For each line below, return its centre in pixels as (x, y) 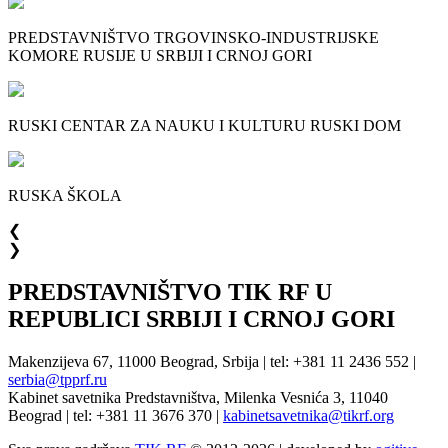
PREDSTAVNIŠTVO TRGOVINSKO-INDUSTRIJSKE (193, 37)
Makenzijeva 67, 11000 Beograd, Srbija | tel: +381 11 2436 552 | (212, 361)
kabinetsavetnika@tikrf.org (308, 415)
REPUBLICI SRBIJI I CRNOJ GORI (201, 318)
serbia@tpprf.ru (57, 379)
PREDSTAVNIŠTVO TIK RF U (170, 291)
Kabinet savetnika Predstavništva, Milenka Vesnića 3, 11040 (198, 397)
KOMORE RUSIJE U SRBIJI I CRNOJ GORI (160, 55)
